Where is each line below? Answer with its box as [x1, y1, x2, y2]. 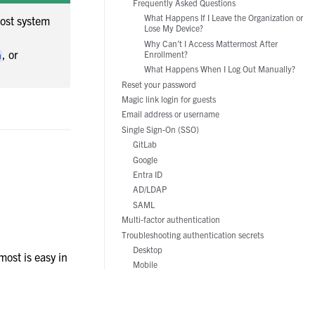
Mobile [133, 259, 157, 270]
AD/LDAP [133, 184, 167, 195]
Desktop [133, 243, 162, 255]
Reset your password [122, 78, 196, 89]
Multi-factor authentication [122, 214, 220, 225]
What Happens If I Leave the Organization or [144, 12, 303, 23]
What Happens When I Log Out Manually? [144, 63, 295, 75]
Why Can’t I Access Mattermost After [144, 37, 278, 49]
